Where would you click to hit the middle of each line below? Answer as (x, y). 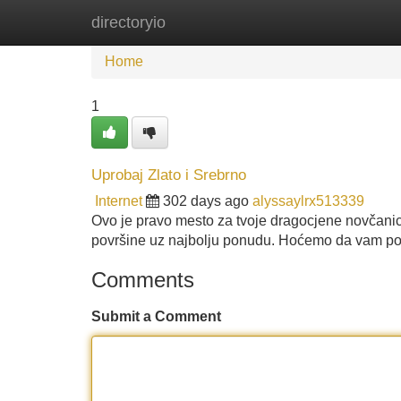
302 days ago (206, 201)
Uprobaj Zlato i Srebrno (169, 175)
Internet (119, 201)
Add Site (349, 22)
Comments (143, 280)
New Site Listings (239, 22)
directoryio (128, 22)
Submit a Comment (156, 316)
